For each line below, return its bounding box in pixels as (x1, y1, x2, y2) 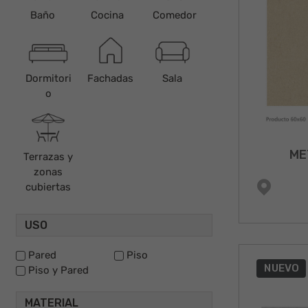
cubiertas (25, 180, 71, 193)
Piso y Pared (28, 263, 89, 276)
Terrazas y (23, 150, 74, 163)
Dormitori (25, 71, 71, 85)
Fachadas (87, 71, 134, 85)
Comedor (152, 8, 197, 21)
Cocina (91, 8, 124, 21)
